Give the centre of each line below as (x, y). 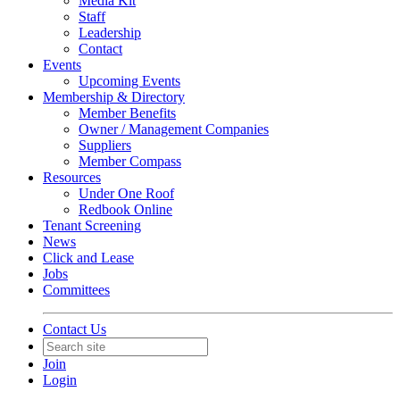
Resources (72, 177)
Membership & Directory (114, 97)
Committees (76, 290)
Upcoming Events (129, 81)
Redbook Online (125, 209)
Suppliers (105, 145)
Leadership (110, 33)
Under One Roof (126, 193)
